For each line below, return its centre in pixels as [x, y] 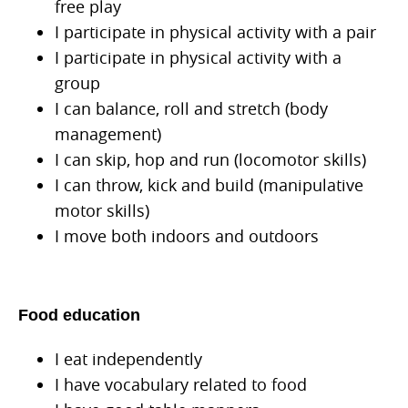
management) [108, 134]
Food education [79, 316]
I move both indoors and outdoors [187, 236]
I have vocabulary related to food [181, 385]
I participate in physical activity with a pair [215, 32]
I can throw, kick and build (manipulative [209, 185]
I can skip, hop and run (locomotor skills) [210, 160]
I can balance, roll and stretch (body [191, 109]
